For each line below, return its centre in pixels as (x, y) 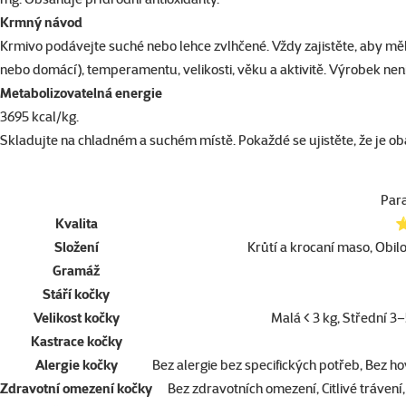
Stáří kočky (76, 295)
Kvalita (76, 224)
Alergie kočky (76, 365)
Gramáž (76, 271)
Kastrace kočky (76, 342)
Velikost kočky (76, 318)
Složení (76, 247)
